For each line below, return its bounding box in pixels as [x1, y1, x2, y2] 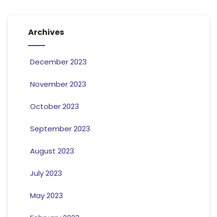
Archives [28, 27, 64, 38]
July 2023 [30, 168, 62, 179]
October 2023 [30, 101, 79, 112]
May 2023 [30, 190, 63, 201]
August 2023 [30, 146, 74, 156]
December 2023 [30, 57, 87, 67]
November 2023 [30, 79, 86, 90]
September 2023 [30, 124, 90, 134]
